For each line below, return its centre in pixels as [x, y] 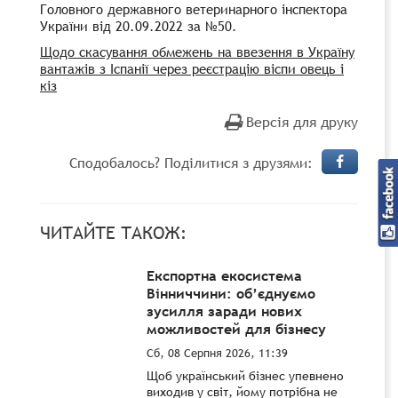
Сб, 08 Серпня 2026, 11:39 [217, 352]
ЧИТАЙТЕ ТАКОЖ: [113, 232]
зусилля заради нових [224, 310]
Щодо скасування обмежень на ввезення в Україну [197, 51]
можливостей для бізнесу [236, 328]
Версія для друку [302, 121]
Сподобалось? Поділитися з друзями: [191, 162]
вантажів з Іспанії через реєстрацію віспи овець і [192, 68]
